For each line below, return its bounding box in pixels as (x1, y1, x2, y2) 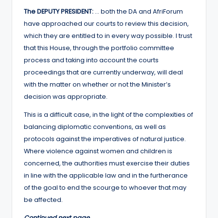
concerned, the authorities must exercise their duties (24, 159, 190, 167)
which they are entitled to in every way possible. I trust (24, 31, 192, 40)
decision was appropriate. (24, 92, 108, 101)
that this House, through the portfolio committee (24, 43, 174, 52)
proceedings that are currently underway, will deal (24, 68, 183, 76)
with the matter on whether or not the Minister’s (24, 80, 171, 89)
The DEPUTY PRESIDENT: (24, 7, 95, 16)
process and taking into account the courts (24, 55, 159, 64)
